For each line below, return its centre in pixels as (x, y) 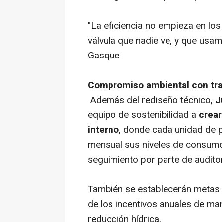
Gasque (104, 56)
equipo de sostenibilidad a (143, 115)
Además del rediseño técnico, (151, 100)
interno (103, 130)
